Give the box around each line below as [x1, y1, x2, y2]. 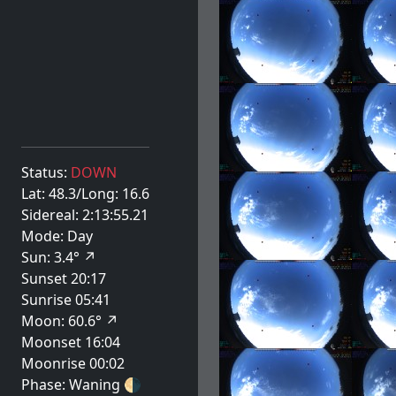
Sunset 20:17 [21, 269, 106, 288]
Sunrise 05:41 [21, 290, 110, 309]
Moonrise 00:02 [21, 354, 125, 373]
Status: [21, 163, 71, 182]
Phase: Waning [21, 375, 124, 394]
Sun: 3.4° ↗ [21, 247, 96, 267]
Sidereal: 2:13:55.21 [21, 205, 148, 225]
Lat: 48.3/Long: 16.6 [21, 184, 149, 203]
